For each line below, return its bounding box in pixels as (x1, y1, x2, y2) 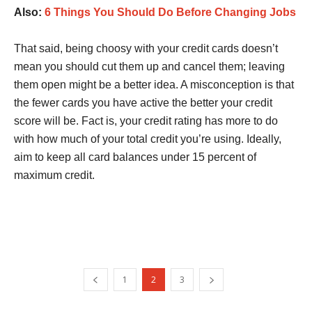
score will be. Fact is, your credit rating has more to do (14, 114, 278, 127)
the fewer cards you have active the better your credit (14, 96, 272, 109)
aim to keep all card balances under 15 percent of (14, 150, 256, 163)
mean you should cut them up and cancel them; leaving (14, 60, 285, 72)
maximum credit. (14, 169, 95, 181)
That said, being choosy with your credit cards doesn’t (14, 42, 278, 54)
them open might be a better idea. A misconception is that (14, 78, 294, 91)
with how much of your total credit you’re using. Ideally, (14, 132, 281, 145)
